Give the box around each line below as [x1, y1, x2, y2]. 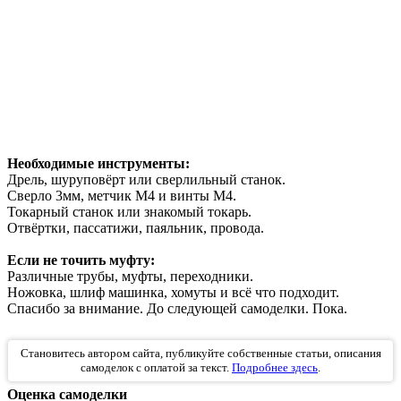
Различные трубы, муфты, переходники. [7, 269, 253, 285]
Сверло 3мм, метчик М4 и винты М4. [7, 188, 236, 204]
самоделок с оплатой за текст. [81, 361, 232, 375]
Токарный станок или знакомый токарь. [7, 204, 252, 220]
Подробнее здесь [232, 361, 318, 375]
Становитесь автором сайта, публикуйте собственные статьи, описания [20, 346, 381, 361]
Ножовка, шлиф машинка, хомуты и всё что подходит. [7, 285, 339, 301]
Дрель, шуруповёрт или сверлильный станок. [7, 172, 286, 188]
